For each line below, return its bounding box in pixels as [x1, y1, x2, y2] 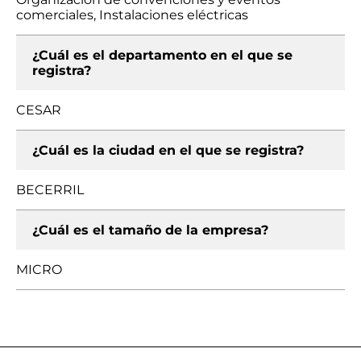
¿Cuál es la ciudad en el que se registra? [32, 143, 304, 158]
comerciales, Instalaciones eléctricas [16, 7, 248, 23]
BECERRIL [16, 182, 84, 197]
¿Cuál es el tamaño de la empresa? [32, 222, 268, 238]
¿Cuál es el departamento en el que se [32, 48, 293, 63]
